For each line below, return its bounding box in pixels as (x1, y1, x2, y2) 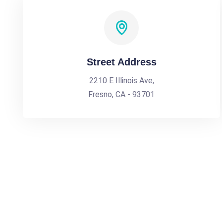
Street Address (86, 56, 157, 67)
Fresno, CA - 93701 (88, 90, 155, 99)
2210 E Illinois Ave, (89, 76, 154, 85)
